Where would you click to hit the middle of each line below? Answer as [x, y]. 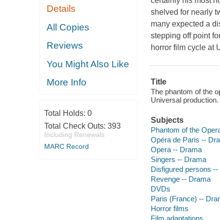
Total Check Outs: [76, 126]
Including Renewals [74, 134]
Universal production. [184, 100]
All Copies [68, 27]
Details [61, 9]
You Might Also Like [88, 64]
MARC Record [66, 146]
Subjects [167, 120]
